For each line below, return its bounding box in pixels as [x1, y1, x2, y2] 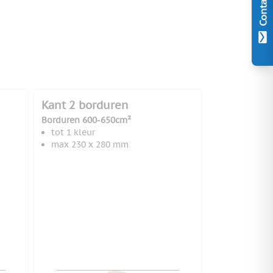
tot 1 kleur [51, 127, 95, 138]
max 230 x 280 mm [51, 139, 129, 151]
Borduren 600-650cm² [41, 115, 131, 126]
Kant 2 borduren [41, 98, 129, 113]
